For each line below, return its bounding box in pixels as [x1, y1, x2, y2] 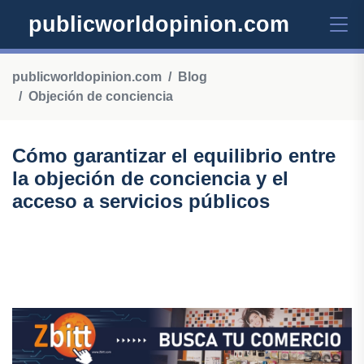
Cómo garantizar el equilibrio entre [12, 145, 336, 167]
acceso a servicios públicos [12, 190, 270, 212]
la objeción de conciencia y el [12, 167, 288, 189]
